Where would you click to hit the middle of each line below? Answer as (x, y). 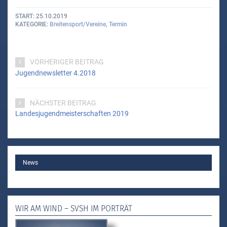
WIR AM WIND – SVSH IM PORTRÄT (74, 208)
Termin (118, 24)
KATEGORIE (31, 24)
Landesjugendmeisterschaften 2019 (72, 114)
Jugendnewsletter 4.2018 (55, 73)
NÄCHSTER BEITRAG (63, 103)
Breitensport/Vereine (78, 24)
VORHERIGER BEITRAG (67, 62)
